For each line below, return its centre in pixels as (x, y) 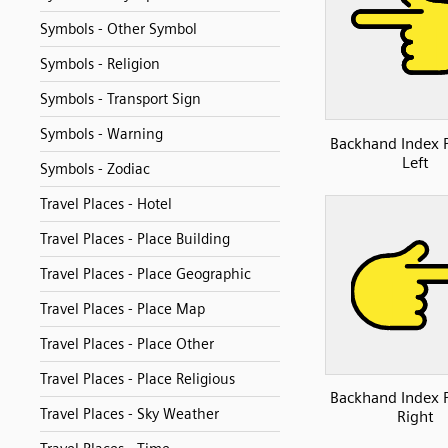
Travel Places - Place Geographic (145, 274)
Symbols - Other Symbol (118, 29)
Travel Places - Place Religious (137, 379)
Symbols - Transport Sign (120, 99)
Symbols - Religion (100, 64)
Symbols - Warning (101, 134)
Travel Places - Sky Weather (129, 414)
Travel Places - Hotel (106, 204)
